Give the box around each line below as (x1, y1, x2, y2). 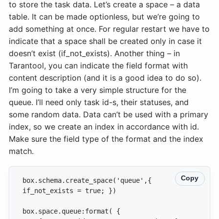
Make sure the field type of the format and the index (9, 134, 203, 144)
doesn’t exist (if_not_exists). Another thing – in (9, 48, 180, 59)
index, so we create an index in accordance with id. (9, 122, 199, 132)
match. (9, 146, 34, 156)
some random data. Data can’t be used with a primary (9, 109, 208, 120)
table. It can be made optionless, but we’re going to (9, 12, 200, 22)
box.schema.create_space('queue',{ (22, 176, 155, 185)
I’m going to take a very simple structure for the (9, 85, 186, 95)
